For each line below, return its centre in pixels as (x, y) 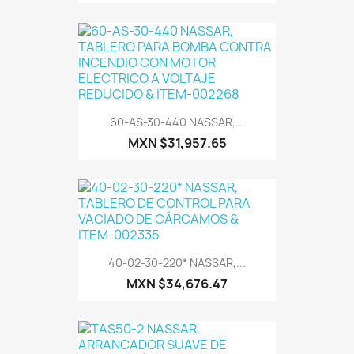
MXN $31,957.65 (177, 143)
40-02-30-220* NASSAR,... (177, 263)
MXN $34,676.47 (177, 284)
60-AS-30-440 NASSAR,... (177, 122)
